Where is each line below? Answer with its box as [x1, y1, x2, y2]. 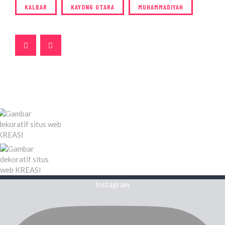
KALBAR [25, 2, 47, 11]
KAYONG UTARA [71, 2, 115, 11]
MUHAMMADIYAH [138, 2, 183, 11]
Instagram [95, 179, 130, 189]
